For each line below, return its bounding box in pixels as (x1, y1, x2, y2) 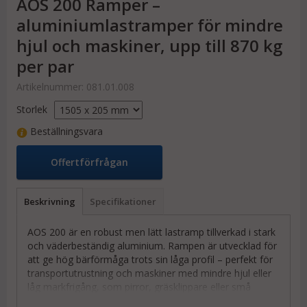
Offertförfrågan (51, 156, 128, 169)
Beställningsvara (27, 125, 103, 138)
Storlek (16, 103, 47, 116)
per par (16, 55, 74, 77)
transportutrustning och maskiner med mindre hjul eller (27, 267, 271, 280)
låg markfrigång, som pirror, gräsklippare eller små (27, 280, 251, 294)
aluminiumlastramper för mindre (16, 14, 283, 36)
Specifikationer (90, 195, 156, 208)
